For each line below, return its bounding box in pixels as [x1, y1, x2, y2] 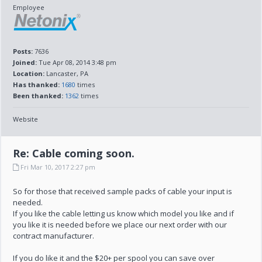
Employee [13, 3, 45, 12]
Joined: [13, 58, 37, 67]
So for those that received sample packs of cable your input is [13, 186, 233, 196]
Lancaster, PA [44, 69, 89, 78]
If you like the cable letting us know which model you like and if [13, 208, 235, 219]
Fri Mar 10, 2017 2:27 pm [19, 163, 96, 171]
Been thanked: [13, 91, 64, 100]
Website [13, 115, 39, 123]
